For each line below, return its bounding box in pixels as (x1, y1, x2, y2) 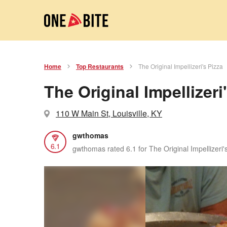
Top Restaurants (76, 62, 124, 71)
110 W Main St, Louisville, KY (56, 107, 162, 119)
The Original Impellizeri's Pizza (138, 62, 223, 70)
